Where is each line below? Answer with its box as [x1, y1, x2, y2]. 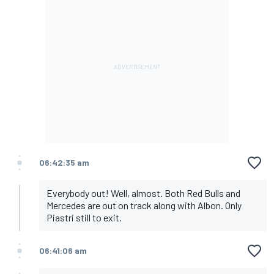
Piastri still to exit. [46, 212, 122, 224]
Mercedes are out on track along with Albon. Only [46, 199, 242, 212]
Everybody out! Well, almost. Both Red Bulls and [46, 187, 240, 199]
